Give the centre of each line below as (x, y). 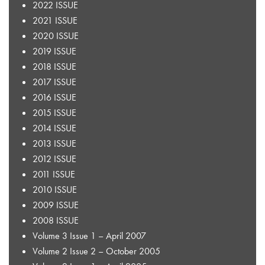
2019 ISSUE (54, 51)
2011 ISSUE (54, 174)
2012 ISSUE (54, 159)
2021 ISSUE (55, 20)
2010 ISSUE (55, 189)
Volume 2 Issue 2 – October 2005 (96, 251)
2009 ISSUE (56, 205)
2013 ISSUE (54, 143)
